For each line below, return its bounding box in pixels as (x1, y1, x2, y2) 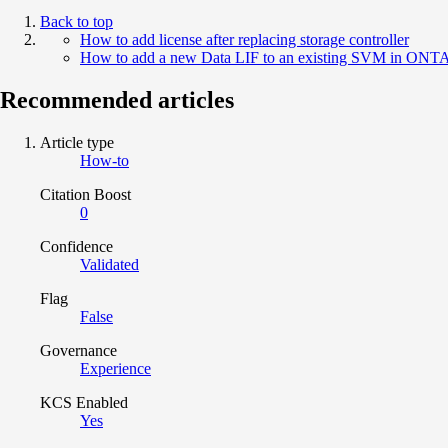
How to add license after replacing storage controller (80, 30, 409, 48)
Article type (40, 133, 114, 151)
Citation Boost (40, 185, 131, 203)
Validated (80, 255, 139, 273)
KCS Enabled (40, 393, 128, 411)
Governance (40, 341, 117, 359)
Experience (80, 359, 151, 377)
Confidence (40, 237, 113, 255)
